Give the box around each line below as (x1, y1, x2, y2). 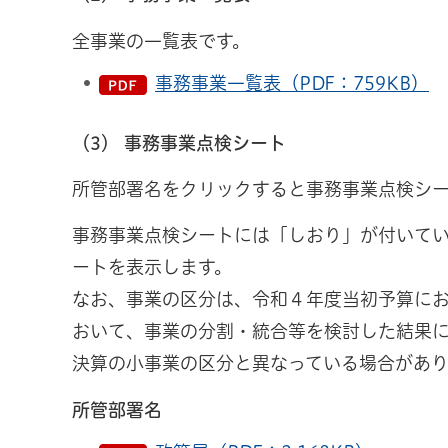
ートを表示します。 (72, 258, 232, 277)
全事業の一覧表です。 (72, 31, 250, 50)
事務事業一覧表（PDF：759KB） (155, 73, 429, 92)
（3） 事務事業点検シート (72, 133, 286, 152)
